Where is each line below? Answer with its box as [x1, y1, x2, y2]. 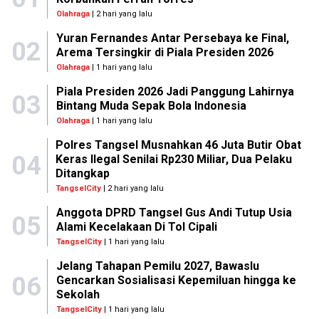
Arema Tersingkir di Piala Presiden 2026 [56, 46, 273, 59]
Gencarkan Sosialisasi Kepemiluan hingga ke [56, 273, 296, 287]
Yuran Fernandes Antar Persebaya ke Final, [56, 31, 289, 45]
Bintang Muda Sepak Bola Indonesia [56, 99, 246, 113]
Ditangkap [56, 167, 110, 180]
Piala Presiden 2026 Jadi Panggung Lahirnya [56, 85, 294, 98]
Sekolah [56, 288, 100, 301]
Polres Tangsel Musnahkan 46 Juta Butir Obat [56, 138, 302, 152]
